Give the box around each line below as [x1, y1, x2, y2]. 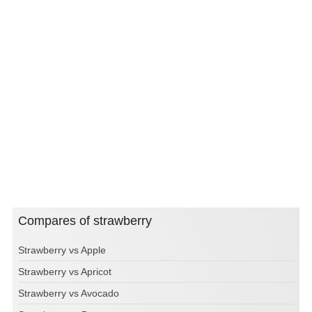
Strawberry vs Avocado [18, 287, 119, 299]
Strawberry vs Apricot [18, 265, 111, 277]
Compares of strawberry [27, 213, 152, 228]
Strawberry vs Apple [18, 244, 106, 256]
